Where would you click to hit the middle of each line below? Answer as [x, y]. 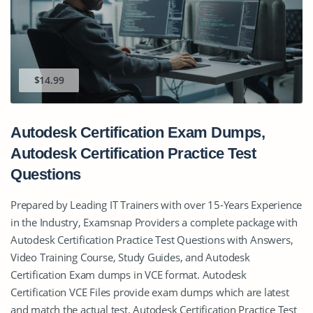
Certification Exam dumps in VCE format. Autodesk [129, 275]
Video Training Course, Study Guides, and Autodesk [130, 257]
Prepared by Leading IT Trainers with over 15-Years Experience [156, 205]
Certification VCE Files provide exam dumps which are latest [150, 292]
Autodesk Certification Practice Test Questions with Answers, [152, 240]
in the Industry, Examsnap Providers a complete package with [154, 223]
